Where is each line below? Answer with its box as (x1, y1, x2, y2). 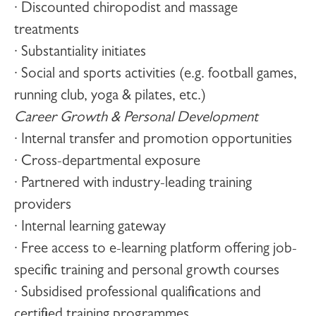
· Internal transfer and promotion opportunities (14, 133, 292, 148)
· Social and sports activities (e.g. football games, (14, 68, 297, 83)
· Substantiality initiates (14, 46, 146, 61)
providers (14, 199, 71, 214)
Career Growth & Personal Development (14, 111, 258, 126)
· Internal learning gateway (14, 221, 166, 236)
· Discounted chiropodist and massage (14, 2, 238, 17)
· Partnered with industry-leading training (14, 177, 252, 192)
